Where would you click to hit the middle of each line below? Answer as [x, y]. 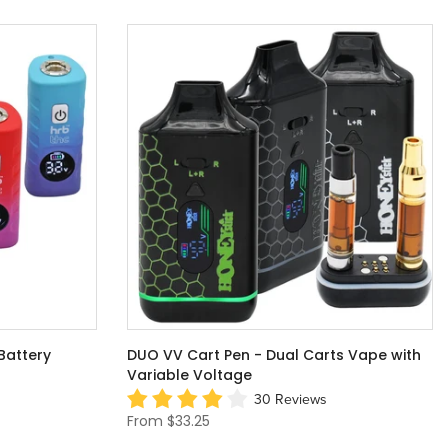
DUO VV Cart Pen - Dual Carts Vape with [274, 355]
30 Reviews [290, 399]
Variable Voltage [189, 375]
